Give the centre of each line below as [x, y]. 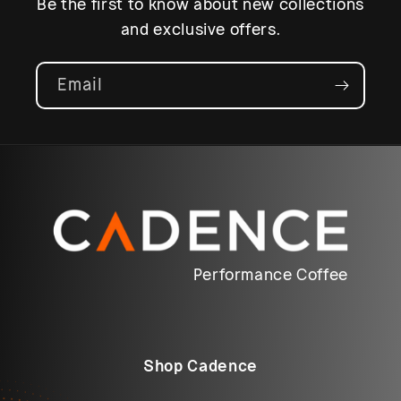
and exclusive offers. [200, 29]
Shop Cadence [200, 366]
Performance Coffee [270, 275]
